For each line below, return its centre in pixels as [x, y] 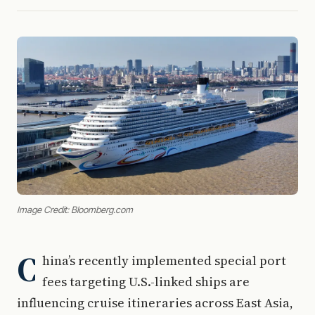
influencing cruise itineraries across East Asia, [155, 303]
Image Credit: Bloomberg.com [75, 210]
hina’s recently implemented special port [164, 261]
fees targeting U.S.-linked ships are [146, 282]
